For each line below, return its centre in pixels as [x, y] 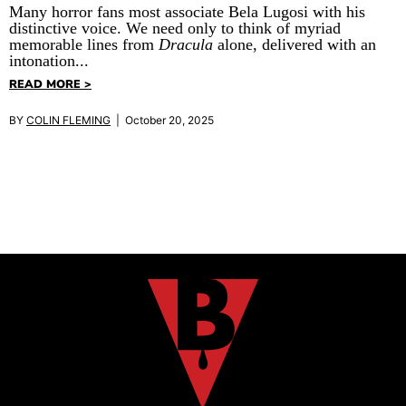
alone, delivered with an [295, 44]
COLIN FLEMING [68, 121]
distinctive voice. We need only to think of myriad [175, 28]
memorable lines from [84, 44]
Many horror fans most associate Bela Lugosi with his [187, 11]
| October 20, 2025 [162, 121]
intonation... [49, 60]
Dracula [186, 44]
